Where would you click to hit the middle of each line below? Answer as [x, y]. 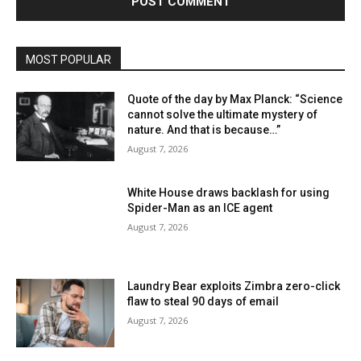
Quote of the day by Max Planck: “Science [235, 100]
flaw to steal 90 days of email [203, 301]
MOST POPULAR [68, 60]
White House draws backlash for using [229, 193]
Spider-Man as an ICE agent [200, 208]
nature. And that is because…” [204, 130]
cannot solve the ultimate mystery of [223, 115]
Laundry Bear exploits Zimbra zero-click [234, 286]
